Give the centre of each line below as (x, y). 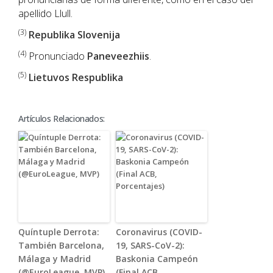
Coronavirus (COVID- (159, 232)
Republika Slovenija (74, 35)
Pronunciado (57, 56)
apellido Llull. (45, 14)
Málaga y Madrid (55, 259)
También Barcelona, (61, 246)
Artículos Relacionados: (62, 119)
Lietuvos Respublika (76, 78)
